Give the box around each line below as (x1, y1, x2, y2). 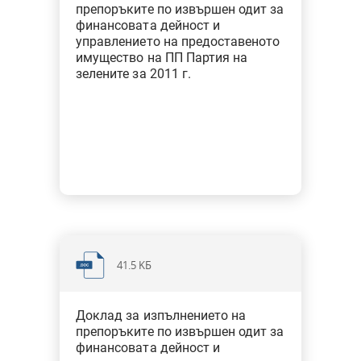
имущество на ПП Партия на (76, 50, 247, 65)
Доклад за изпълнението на (76, 308, 246, 323)
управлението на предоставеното (76, 34, 280, 49)
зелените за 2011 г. (76, 66, 191, 81)
